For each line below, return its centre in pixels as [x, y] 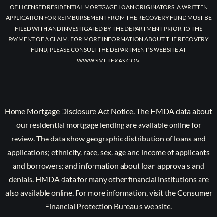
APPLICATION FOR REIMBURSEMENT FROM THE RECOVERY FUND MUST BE [108, 17]
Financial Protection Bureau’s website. [108, 206]
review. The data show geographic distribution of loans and [108, 138]
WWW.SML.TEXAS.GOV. [108, 60]
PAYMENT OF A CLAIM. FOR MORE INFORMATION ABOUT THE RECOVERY [108, 39]
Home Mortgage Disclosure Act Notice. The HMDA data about [108, 111]
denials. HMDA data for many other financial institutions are [108, 179]
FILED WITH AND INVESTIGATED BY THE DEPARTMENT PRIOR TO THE [108, 28]
